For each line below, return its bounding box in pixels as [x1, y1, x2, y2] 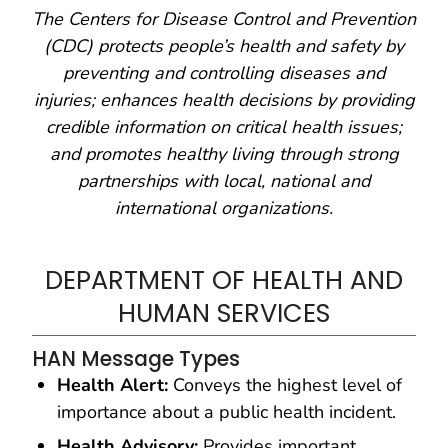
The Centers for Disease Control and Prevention [32, 7, 416, 32]
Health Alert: [57, 373, 168, 398]
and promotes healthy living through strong [49, 142, 399, 167]
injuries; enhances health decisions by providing [33, 88, 415, 113]
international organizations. [115, 196, 333, 221]
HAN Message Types [32, 345, 240, 374]
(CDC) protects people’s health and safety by [44, 34, 404, 59]
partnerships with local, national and [78, 169, 370, 194]
